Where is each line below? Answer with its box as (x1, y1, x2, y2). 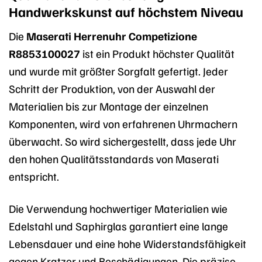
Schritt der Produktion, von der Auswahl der (9, 81, 215, 95)
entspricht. (9, 168, 59, 183)
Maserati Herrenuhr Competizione (26, 28, 197, 43)
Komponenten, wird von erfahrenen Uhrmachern (9, 116, 237, 130)
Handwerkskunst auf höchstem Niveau (9, 3, 243, 20)
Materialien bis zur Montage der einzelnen (9, 98, 208, 113)
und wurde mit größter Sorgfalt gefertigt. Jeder (9, 63, 228, 78)
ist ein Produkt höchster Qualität (80, 46, 235, 60)
